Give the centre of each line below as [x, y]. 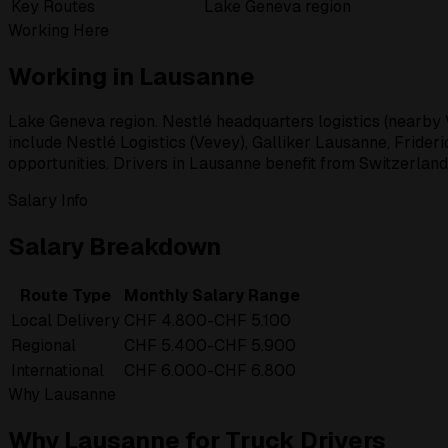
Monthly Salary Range [212, 296]
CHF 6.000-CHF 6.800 [210, 371]
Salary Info [48, 201]
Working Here [58, 30]
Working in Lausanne [131, 76]
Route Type [65, 296]
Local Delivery [65, 321]
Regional [43, 346]
